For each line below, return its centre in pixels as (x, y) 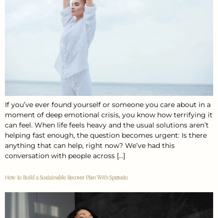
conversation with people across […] (65, 156)
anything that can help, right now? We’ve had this (90, 146)
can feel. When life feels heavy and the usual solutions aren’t (107, 125)
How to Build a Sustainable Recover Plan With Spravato (66, 178)
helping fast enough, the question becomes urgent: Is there (106, 136)
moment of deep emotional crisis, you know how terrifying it (109, 115)
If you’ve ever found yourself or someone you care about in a (108, 105)
